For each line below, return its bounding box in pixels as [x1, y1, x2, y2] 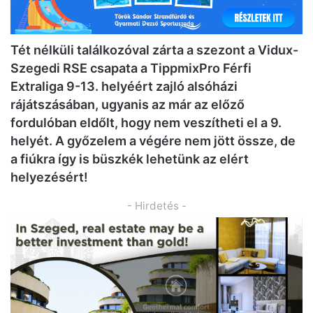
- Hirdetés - [126, 198, 187, 212]
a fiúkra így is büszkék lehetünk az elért [10, 151, 249, 166]
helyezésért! [10, 169, 88, 184]
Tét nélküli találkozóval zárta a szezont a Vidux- [10, 42, 298, 57]
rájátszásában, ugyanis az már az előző [10, 96, 245, 112]
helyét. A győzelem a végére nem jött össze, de [10, 133, 296, 148]
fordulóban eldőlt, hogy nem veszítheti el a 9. [10, 115, 282, 130]
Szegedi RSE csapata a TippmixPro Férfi [10, 60, 252, 75]
